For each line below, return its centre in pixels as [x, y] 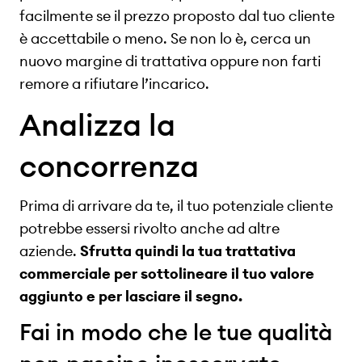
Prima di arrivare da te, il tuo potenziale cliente [176, 206]
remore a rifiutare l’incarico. [114, 83]
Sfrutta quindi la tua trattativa [188, 251]
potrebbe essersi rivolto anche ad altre [149, 229]
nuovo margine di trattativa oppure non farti [170, 61]
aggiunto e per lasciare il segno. [131, 297]
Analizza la [97, 124]
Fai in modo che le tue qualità [176, 333]
